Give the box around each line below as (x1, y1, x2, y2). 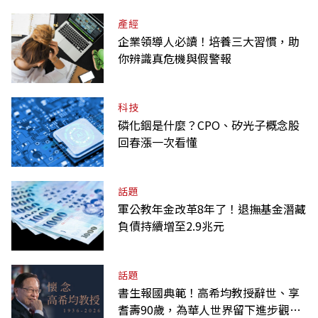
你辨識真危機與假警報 (118, 49, 231, 67)
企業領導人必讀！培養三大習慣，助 (118, 32, 300, 50)
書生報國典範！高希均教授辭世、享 (118, 283, 300, 301)
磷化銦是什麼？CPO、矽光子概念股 (118, 116, 300, 133)
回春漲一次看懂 (118, 133, 197, 150)
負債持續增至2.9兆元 (118, 216, 224, 234)
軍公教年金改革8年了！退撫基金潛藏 (118, 199, 306, 217)
